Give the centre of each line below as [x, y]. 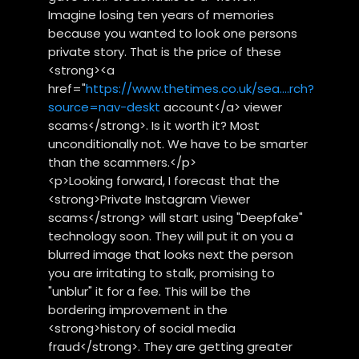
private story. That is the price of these [165, 51]
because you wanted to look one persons [173, 33]
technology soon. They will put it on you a [171, 236]
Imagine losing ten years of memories [161, 14]
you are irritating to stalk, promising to [162, 272]
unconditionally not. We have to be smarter [178, 143]
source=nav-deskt [105, 107]
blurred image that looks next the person [171, 254]
